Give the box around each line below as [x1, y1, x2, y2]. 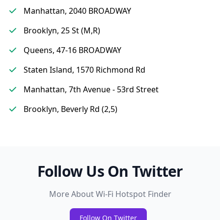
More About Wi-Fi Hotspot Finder [49, 189, 171, 199]
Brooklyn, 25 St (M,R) [24, 25, 100, 36]
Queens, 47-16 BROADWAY [24, 45, 121, 55]
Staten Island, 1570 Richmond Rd [24, 64, 145, 75]
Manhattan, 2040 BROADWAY [24, 5, 131, 16]
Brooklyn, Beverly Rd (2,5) [24, 104, 117, 114]
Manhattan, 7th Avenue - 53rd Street [24, 84, 159, 95]
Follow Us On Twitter [37, 161, 183, 181]
